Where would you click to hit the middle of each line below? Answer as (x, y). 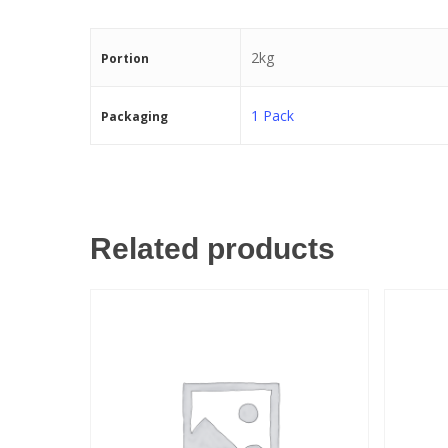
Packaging (134, 116)
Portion (125, 58)
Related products (212, 248)
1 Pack (272, 115)
